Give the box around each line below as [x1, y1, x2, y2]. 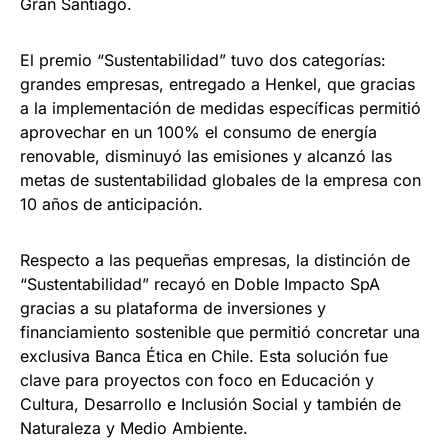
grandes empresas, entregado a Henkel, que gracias [20, 74, 415, 95]
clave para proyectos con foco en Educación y [20, 370, 374, 391]
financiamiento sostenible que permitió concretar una [20, 322, 420, 343]
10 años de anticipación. [20, 194, 203, 215]
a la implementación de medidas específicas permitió [20, 98, 421, 119]
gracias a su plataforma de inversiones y [20, 298, 326, 319]
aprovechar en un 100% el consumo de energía [20, 122, 377, 143]
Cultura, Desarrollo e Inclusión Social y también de [20, 394, 401, 415]
